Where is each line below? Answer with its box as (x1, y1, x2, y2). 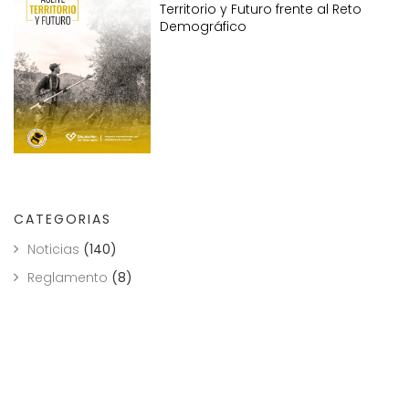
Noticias (27, 239, 79, 258)
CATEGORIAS (14, 209, 111, 228)
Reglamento (27, 267, 108, 287)
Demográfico (160, 17, 246, 37)
